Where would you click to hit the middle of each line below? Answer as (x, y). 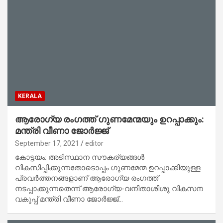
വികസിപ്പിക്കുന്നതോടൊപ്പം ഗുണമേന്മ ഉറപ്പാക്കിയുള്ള (108, 167)
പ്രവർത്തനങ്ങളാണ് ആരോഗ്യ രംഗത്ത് (87, 178)
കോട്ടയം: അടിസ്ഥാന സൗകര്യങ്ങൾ (80, 157)
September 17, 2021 (47, 143)
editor (94, 143)
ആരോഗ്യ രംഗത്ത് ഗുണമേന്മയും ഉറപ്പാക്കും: (110, 119)
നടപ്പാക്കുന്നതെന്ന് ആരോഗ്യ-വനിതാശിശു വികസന (109, 188)
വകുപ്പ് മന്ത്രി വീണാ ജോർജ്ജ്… (69, 199)
